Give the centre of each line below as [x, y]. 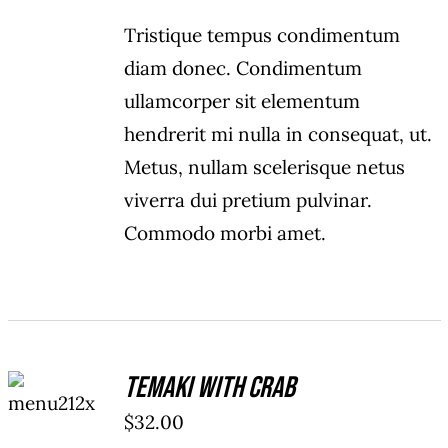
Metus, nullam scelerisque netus [265, 167]
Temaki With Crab [210, 388]
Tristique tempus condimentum [262, 35]
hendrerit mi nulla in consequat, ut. [278, 134]
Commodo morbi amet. [225, 233]
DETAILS [57, 425]
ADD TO [57, 377]
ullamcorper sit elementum [242, 101]
